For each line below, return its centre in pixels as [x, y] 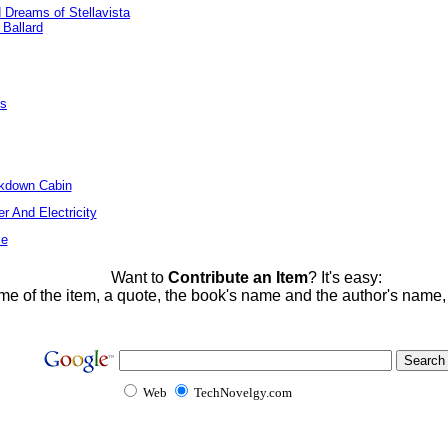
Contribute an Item [237, 277]
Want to [139, 277]
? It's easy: [344, 277]
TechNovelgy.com [242, 392]
